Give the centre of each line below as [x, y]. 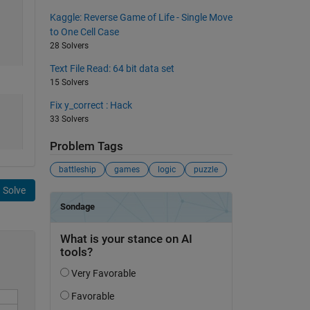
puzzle [206, 170]
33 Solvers [69, 119]
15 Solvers [69, 82]
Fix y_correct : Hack [91, 105]
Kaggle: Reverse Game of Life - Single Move [141, 17]
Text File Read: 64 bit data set [112, 68]
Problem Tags [86, 146]
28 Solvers [69, 45]
